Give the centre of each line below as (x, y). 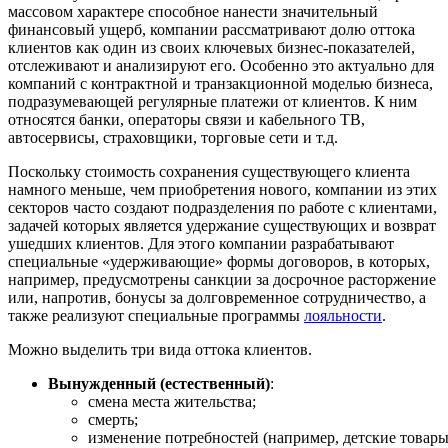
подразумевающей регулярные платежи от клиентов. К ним (212, 101)
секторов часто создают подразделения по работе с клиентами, (222, 207)
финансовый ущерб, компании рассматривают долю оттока (211, 29)
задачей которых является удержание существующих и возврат (222, 225)
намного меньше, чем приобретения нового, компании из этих (222, 189)
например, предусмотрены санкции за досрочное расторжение (222, 279)
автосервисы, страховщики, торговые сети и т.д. (173, 137)
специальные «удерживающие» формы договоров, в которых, (219, 261)
